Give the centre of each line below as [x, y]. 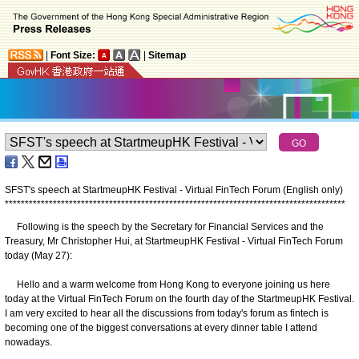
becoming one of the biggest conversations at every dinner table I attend [161, 327]
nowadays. [28, 342]
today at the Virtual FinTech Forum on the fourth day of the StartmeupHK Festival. [179, 298]
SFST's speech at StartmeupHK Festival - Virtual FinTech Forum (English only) [174, 190]
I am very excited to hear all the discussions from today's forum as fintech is [167, 313]
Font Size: [73, 55]
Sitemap [167, 55]
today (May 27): [38, 255]
